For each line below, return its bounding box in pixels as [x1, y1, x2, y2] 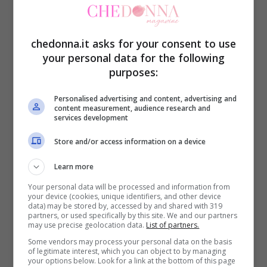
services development [54, 112, 129, 123]
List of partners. [146, 219, 200, 230]
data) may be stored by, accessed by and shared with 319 [28, 200, 223, 211]
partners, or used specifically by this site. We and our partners [28, 210, 238, 221]
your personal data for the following [42, 50, 225, 65]
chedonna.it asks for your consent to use [31, 36, 236, 51]
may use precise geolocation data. [28, 219, 147, 230]
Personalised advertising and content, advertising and [54, 93, 237, 104]
